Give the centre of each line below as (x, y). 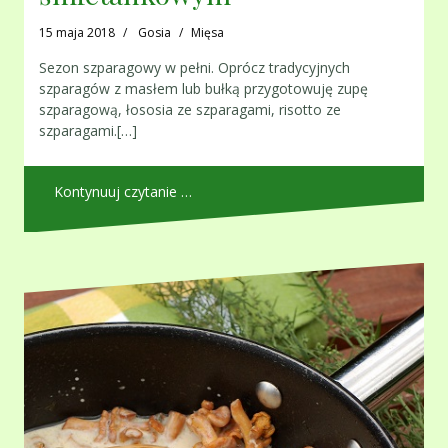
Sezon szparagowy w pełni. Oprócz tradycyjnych (194, 68)
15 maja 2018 (77, 33)
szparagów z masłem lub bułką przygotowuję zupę (203, 89)
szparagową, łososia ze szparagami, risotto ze (190, 110)
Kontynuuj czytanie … (123, 192)
